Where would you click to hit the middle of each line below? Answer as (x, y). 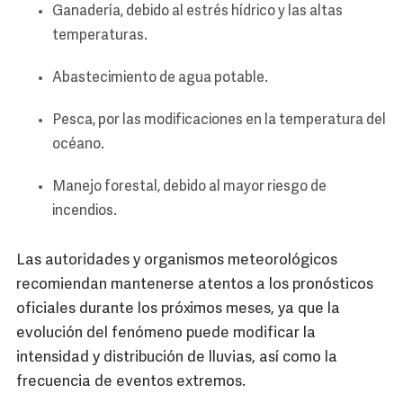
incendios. (85, 212)
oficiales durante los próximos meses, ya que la (178, 309)
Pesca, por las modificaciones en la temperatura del (219, 121)
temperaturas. (101, 36)
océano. (80, 145)
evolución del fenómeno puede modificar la (166, 334)
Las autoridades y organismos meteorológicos (177, 261)
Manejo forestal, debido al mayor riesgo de (189, 188)
